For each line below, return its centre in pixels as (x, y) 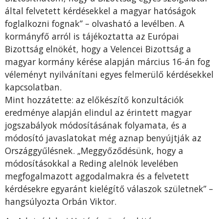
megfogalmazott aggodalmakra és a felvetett (97, 176)
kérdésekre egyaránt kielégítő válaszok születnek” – (109, 188)
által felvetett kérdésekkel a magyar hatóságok (100, 11)
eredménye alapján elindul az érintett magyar (98, 112)
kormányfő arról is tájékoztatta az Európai (92, 36)
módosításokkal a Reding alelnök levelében (92, 163)
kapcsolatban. (33, 87)
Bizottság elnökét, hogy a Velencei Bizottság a (98, 49)
